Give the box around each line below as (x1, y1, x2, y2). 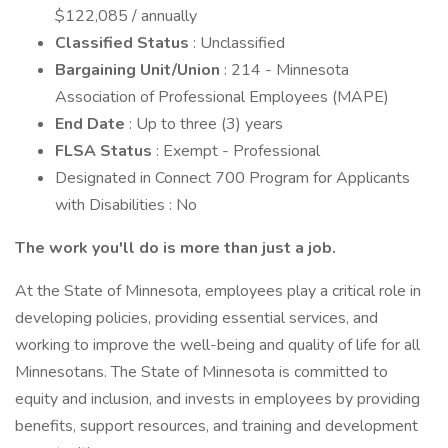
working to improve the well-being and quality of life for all (15, 334, 420, 356)
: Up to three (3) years (129, 113, 283, 135)
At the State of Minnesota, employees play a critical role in (15, 280, 421, 302)
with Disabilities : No (55, 194, 197, 216)
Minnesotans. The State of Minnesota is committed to (15, 361, 388, 383)
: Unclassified (193, 32, 285, 54)
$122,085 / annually (55, 5, 197, 27)
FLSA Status (55, 140, 156, 162)
